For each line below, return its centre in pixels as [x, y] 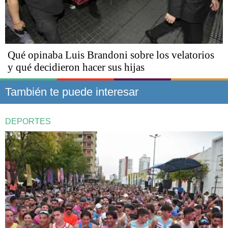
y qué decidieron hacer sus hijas [76, 67]
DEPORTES [28, 121]
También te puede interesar [72, 92]
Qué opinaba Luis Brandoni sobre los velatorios [111, 55]
